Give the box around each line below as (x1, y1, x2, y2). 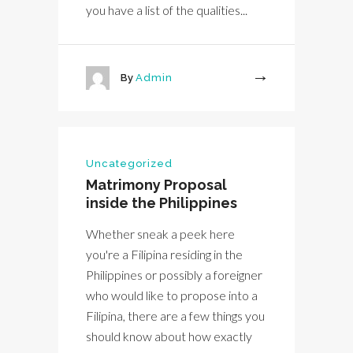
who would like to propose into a (86, 288, 258, 303)
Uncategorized (86, 158, 173, 170)
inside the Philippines (86, 195, 237, 212)
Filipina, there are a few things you (86, 308, 265, 324)
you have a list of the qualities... (86, 2, 247, 18)
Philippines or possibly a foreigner (86, 267, 262, 283)
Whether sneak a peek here (86, 226, 235, 242)
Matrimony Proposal (86, 176, 227, 194)
